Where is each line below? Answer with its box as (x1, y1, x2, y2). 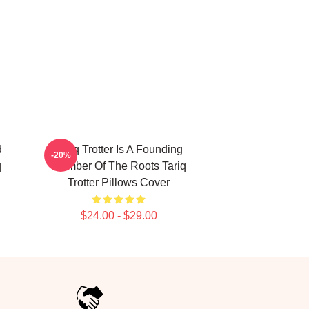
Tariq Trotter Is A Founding (54, 143, 183, 155)
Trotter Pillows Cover (68, 177, 170, 188)
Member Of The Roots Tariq (51, 160, 186, 172)
